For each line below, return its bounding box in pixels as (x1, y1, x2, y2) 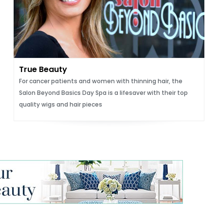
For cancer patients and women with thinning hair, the (18, 77, 182, 85)
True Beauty (18, 64, 67, 75)
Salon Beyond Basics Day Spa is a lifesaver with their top (18, 89, 188, 97)
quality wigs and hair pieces (18, 100, 102, 109)
